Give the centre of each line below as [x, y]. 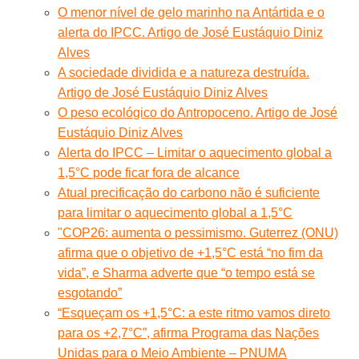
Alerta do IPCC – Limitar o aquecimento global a [195, 152]
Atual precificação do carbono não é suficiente [189, 192]
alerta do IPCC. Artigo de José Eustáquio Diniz [191, 32]
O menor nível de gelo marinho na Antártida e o [192, 12]
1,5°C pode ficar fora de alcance [149, 172]
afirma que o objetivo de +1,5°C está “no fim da [191, 252]
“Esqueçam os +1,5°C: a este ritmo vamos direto [194, 313]
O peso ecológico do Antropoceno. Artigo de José [198, 112]
